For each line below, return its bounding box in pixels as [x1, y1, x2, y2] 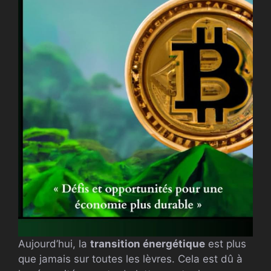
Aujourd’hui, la [18, 237, 90, 250]
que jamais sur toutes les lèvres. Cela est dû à [18, 252, 243, 265]
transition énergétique [90, 237, 205, 250]
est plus [205, 237, 246, 250]
